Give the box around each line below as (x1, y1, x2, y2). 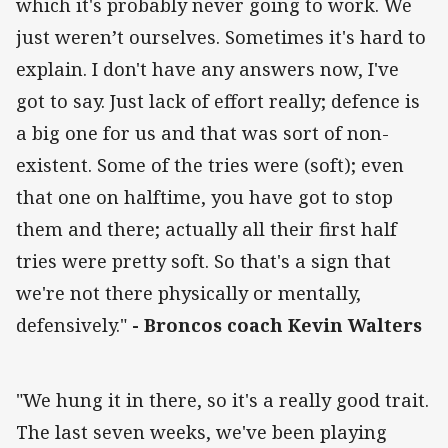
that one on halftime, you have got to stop (16, 184, 393, 209)
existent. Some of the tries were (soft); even (16, 152, 404, 177)
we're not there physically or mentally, (16, 280, 361, 305)
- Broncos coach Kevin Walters (132, 312, 422, 337)
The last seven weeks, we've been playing (16, 419, 387, 444)
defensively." (16, 312, 132, 337)
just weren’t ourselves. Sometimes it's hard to (16, 24, 426, 49)
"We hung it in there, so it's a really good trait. (16, 387, 429, 412)
